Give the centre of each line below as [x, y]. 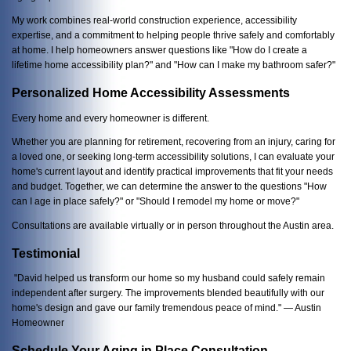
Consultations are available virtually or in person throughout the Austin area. [173, 225]
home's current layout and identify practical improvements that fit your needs [172, 172]
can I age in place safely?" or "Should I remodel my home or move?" [156, 201]
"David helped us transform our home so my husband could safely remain [168, 278]
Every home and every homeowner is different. [110, 118]
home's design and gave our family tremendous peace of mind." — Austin [166, 308]
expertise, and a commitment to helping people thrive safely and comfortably [173, 35]
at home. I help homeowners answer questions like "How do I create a [159, 50]
